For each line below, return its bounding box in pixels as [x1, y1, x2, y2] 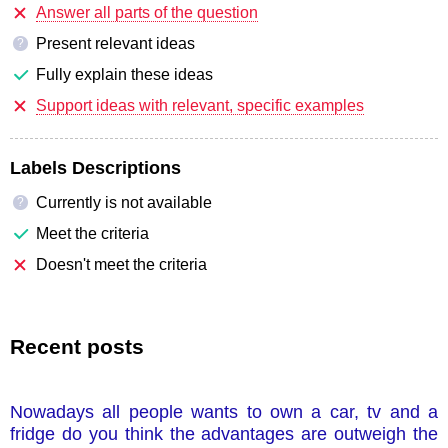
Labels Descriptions [10, 157, 181, 178]
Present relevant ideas [36, 34, 195, 52]
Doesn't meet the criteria [36, 255, 207, 273]
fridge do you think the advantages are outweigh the [10, 423, 438, 444]
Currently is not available [36, 193, 212, 211]
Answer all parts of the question [36, 3, 258, 21]
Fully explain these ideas [36, 65, 213, 83]
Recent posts [10, 334, 144, 358]
